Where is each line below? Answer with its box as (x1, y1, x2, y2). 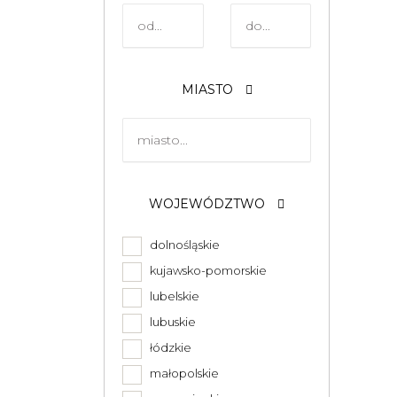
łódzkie (144, 340, 191, 354)
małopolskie (144, 366, 219, 380)
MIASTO (181, 82, 237, 97)
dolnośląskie (144, 237, 220, 252)
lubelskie (144, 289, 199, 303)
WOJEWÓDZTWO (149, 196, 269, 212)
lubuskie (144, 315, 196, 329)
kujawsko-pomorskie (144, 263, 267, 277)
